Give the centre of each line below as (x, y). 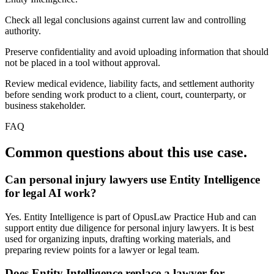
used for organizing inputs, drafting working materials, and (118, 239)
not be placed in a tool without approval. (83, 63)
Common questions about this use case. (126, 153)
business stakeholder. (45, 106)
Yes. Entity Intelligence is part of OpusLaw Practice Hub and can (131, 217)
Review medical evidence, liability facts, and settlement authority (130, 84)
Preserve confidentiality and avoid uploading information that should (137, 52)
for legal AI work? (51, 193)
